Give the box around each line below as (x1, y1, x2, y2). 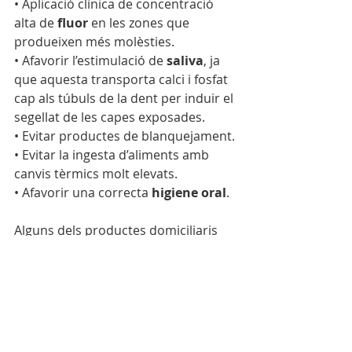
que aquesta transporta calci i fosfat (14, 71, 231, 89)
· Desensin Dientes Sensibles (14, 316, 183, 334)
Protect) (14, 278, 62, 296)
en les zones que (88, 14, 192, 32)
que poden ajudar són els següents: (14, 240, 225, 258)
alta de (14, 14, 57, 32)
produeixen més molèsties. (14, 33, 174, 51)
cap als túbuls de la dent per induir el (14, 90, 236, 108)
